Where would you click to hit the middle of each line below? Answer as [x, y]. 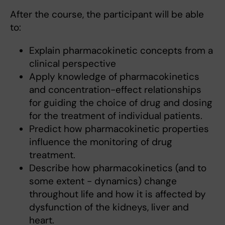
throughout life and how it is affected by [117, 194]
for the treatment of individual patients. [116, 116]
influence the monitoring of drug [100, 142]
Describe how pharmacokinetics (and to [118, 168]
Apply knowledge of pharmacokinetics [114, 77]
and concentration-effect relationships [115, 90]
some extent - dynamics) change [103, 181]
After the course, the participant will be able [107, 15]
